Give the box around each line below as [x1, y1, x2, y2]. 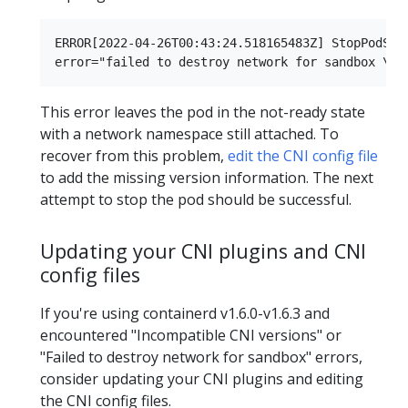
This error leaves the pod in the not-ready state [40, 101, 365, 122]
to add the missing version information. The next [40, 167, 373, 188]
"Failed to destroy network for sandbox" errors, [40, 346, 362, 367]
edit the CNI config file [228, 145, 378, 166]
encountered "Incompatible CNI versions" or [40, 324, 342, 345]
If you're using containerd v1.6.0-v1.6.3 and [40, 302, 330, 323]
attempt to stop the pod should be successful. [40, 189, 352, 209]
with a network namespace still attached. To [40, 123, 339, 144]
